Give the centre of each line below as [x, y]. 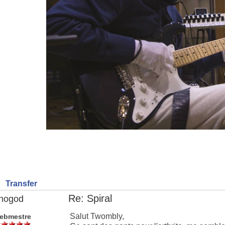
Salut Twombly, [97, 216]
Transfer [20, 184]
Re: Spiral [90, 198]
